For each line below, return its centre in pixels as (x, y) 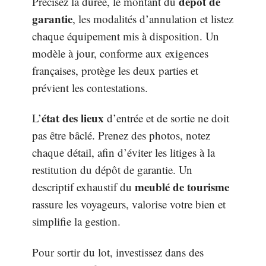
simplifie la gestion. (76, 221)
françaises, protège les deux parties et (115, 70)
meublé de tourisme (182, 187)
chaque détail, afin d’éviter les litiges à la (123, 153)
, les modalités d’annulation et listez (153, 18)
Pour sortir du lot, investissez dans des (118, 252)
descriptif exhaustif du (83, 187)
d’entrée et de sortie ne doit (167, 118)
